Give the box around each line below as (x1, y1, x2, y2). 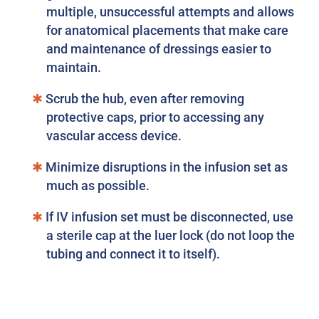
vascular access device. (46, 127, 182, 143)
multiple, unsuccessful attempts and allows (46, 4, 295, 19)
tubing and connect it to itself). (46, 246, 221, 261)
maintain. (46, 59, 102, 75)
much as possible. (46, 177, 150, 193)
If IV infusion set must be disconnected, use (43, 209, 294, 224)
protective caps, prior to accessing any (46, 109, 265, 125)
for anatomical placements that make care (46, 22, 289, 38)
